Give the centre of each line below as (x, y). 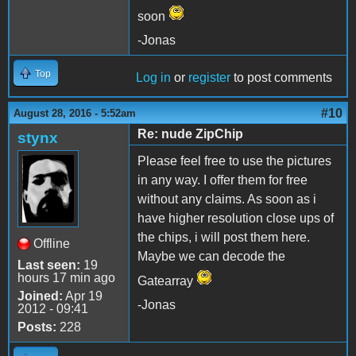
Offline (52, 244)
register (209, 78)
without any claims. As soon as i (227, 199)
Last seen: (49, 265)
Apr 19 (83, 296)
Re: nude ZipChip (190, 134)
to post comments (281, 78)
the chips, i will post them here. (224, 238)
